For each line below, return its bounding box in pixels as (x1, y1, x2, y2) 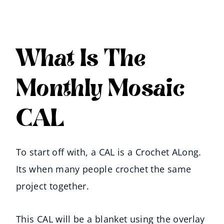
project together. (16, 180, 89, 192)
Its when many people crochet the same (16, 163, 191, 175)
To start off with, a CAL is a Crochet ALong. (16, 146, 201, 158)
